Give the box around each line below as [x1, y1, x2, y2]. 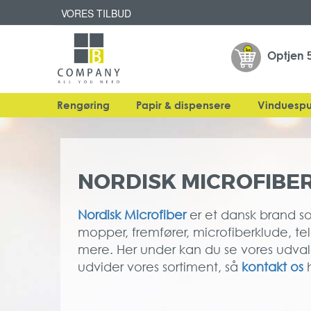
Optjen [267, 49, 307, 63]
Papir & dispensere [136, 98, 231, 111]
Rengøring [57, 98, 110, 111]
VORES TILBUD [61, 6, 131, 20]
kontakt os [242, 258, 303, 274]
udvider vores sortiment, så [78, 258, 242, 274]
